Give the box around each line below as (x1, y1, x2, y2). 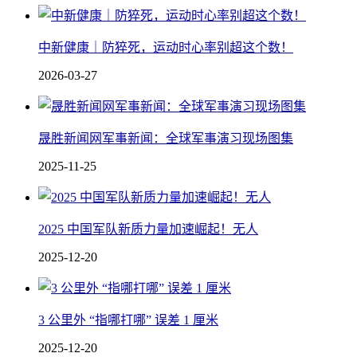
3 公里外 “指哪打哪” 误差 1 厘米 (38, 313, 218, 328)
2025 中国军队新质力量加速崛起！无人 (38, 222, 258, 237)
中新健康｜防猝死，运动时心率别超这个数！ (38, 41, 293, 55)
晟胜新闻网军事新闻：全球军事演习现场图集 (38, 131, 293, 146)
